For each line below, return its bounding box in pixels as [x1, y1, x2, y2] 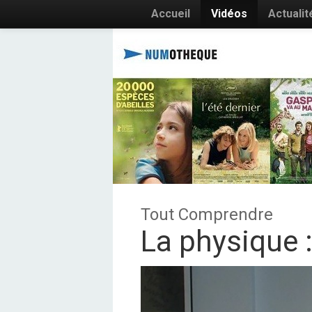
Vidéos [211, 7, 247, 20]
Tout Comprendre [141, 205, 273, 224]
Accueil [151, 7, 190, 20]
